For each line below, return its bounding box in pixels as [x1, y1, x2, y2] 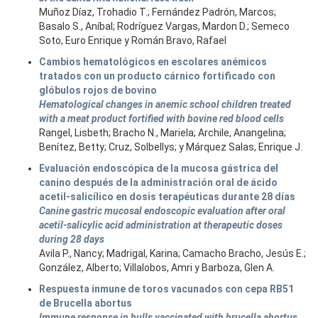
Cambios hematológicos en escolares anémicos [39, 56, 267, 67]
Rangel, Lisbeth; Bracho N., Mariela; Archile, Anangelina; [39, 127, 286, 138]
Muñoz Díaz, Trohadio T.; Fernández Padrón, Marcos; [39, 6, 276, 18]
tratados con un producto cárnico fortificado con [39, 70, 275, 82]
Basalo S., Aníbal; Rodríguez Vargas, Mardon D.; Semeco [39, 21, 290, 32]
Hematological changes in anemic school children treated [39, 99, 291, 110]
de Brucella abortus [39, 297, 132, 309]
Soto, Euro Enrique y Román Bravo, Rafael [39, 35, 226, 46]
